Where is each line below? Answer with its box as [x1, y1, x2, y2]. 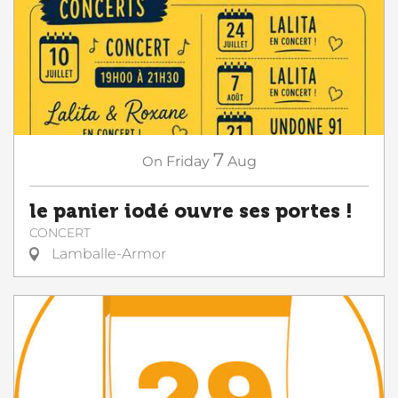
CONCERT [29, 224, 91, 241]
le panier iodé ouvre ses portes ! [29, 199, 353, 223]
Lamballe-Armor [48, 244, 166, 262]
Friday [165, 152, 210, 170]
